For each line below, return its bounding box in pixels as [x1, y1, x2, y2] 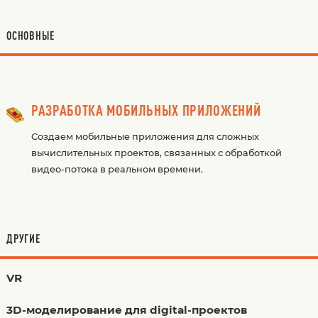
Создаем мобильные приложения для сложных [31, 131, 259, 142]
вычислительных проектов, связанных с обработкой [31, 147, 282, 158]
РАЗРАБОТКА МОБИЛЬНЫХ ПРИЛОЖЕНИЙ [31, 102, 261, 119]
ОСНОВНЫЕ [6, 29, 55, 43]
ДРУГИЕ [6, 231, 41, 245]
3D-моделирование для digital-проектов [6, 302, 247, 317]
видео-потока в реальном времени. [31, 163, 203, 175]
